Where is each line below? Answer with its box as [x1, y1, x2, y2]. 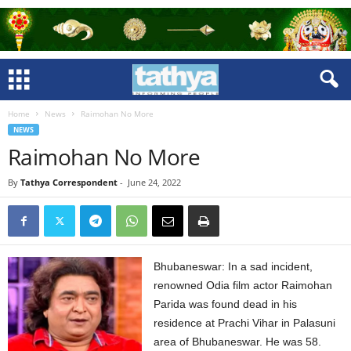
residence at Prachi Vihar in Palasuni [154, 317, 336, 329]
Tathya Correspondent [20, 176, 118, 188]
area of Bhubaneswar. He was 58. [154, 335, 322, 348]
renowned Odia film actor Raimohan [154, 279, 333, 291]
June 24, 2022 [128, 176, 181, 188]
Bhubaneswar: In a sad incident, [154, 260, 313, 273]
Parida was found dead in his [154, 298, 298, 310]
